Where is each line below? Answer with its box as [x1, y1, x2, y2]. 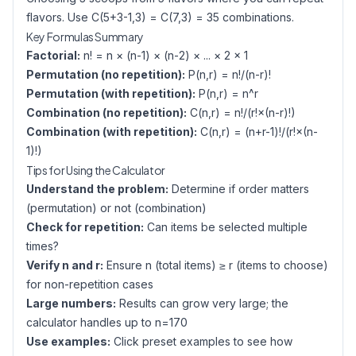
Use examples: [26, 335, 110, 348]
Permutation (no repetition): [26, 68, 185, 81]
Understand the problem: [26, 182, 168, 195]
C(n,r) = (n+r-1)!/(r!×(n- [197, 125, 318, 138]
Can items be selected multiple [144, 220, 308, 234]
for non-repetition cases [26, 277, 153, 291]
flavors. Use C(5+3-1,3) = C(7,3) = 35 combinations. [26, 10, 294, 24]
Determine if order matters [168, 182, 309, 195]
